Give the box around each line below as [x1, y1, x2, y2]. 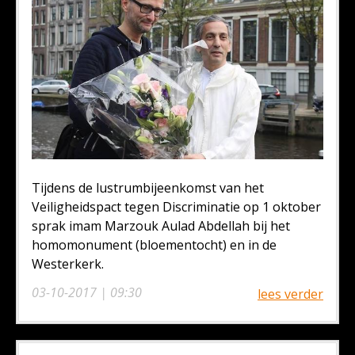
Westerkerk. [32, 255, 104, 273]
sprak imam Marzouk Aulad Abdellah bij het [32, 217, 290, 235]
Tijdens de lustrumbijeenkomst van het [32, 179, 264, 197]
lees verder [258, 285, 323, 303]
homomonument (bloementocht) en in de [32, 236, 277, 254]
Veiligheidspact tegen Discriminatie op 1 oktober [32, 198, 321, 216]
